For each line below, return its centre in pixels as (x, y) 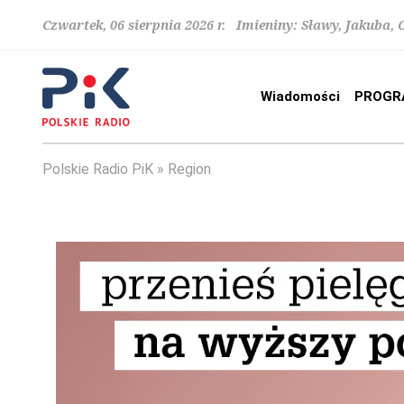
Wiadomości (300, 96)
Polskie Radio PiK (98, 169)
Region (189, 169)
